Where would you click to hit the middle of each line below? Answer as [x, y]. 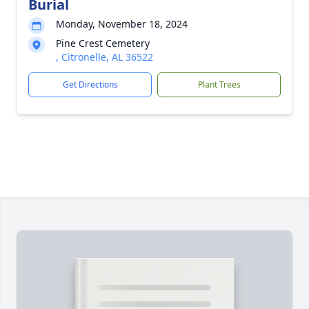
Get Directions [90, 84]
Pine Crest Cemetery [103, 43]
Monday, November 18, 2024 [122, 24]
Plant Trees [219, 84]
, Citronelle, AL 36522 [104, 57]
